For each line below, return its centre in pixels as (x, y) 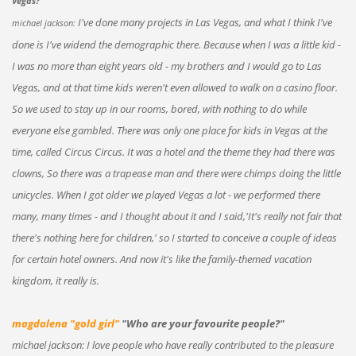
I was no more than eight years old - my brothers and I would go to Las (166, 66)
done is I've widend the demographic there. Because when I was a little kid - (176, 44)
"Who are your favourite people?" (203, 323)
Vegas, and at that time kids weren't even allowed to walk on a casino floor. (174, 87)
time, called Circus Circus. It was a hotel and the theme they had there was (173, 151)
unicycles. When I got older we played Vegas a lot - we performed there (166, 194)
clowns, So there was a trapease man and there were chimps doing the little (176, 173)
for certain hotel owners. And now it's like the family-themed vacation (161, 259)
